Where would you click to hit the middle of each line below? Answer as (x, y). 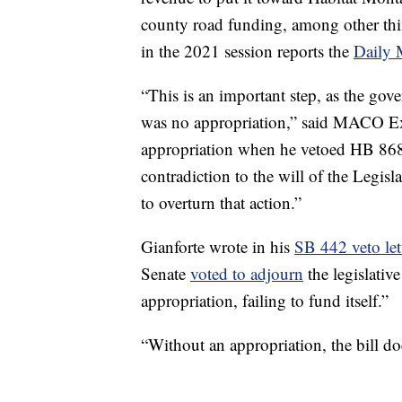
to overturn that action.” (221, 203)
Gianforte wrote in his (218, 247)
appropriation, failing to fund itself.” (265, 301)
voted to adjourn (247, 274)
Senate (166, 274)
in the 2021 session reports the (247, 51)
